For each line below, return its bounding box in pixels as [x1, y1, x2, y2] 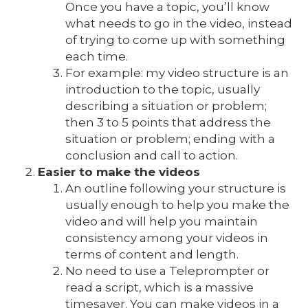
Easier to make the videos [38, 165, 200, 179]
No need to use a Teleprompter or [65, 264, 269, 278]
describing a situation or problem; [65, 99, 267, 113]
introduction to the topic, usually [65, 82, 260, 96]
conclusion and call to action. [65, 148, 238, 162]
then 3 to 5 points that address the [65, 115, 271, 129]
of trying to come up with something [65, 33, 285, 47]
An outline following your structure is [65, 181, 286, 195]
